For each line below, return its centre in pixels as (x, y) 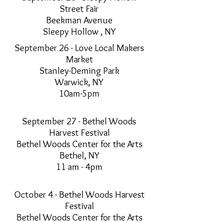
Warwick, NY (79, 82)
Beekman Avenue (79, 20)
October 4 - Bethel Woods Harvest (79, 195)
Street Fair (79, 9)
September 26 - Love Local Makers (79, 48)
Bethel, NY (79, 156)
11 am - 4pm (79, 167)
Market (79, 59)
